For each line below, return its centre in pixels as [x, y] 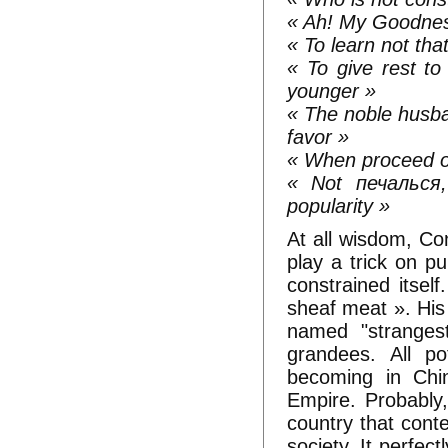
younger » [332, 91]
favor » [318, 137]
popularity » [339, 206]
